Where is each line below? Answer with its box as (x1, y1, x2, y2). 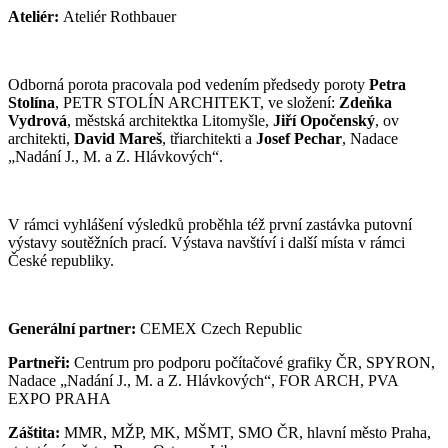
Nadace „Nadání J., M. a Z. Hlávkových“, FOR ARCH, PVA (8, 372, 398, 390)
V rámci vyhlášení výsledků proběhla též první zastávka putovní (8, 216, 412, 234)
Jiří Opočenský (273, 112, 375, 130)
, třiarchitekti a (162, 130, 256, 148)
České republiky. (8, 252, 114, 270)
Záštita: (8, 424, 60, 442)
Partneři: (8, 354, 70, 372)
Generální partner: (8, 320, 136, 338)
